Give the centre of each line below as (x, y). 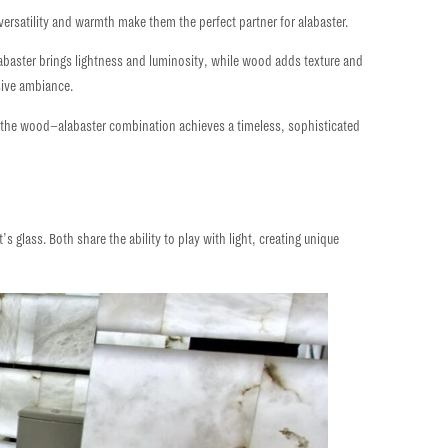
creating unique (298, 239)
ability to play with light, (193, 239)
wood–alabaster (63, 125)
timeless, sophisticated (299, 125)
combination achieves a (172, 125)
